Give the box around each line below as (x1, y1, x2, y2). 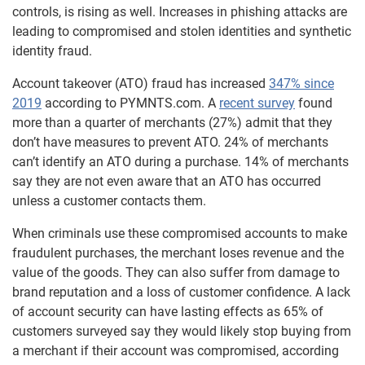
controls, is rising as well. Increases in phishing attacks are (12, 3, 347, 20)
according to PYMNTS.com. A (42, 95, 219, 111)
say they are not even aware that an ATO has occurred (12, 173, 321, 189)
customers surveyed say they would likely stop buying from (12, 323, 351, 339)
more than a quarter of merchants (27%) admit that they (12, 114, 332, 130)
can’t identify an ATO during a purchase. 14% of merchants (12, 153, 349, 169)
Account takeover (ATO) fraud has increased (12, 75, 269, 91)
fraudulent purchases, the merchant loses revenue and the (12, 244, 344, 261)
